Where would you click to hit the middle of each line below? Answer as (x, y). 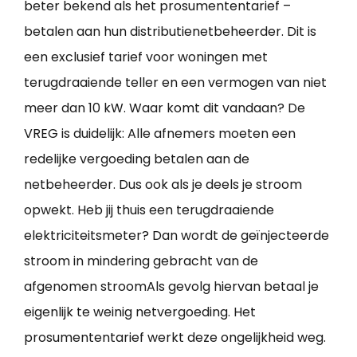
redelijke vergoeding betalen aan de (137, 159)
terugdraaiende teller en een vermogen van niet (175, 83)
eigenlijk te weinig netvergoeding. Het (140, 312)
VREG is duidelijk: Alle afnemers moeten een (160, 134)
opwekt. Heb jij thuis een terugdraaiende (149, 210)
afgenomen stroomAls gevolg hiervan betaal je (171, 287)
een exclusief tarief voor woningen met (146, 57)
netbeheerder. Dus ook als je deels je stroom (163, 185)
